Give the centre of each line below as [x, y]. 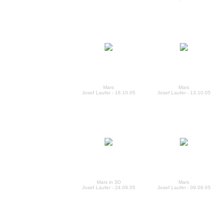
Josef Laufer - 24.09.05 [109, 187]
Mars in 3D [109, 182]
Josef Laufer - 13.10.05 [184, 93]
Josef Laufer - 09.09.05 [184, 187]
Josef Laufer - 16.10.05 [109, 93]
